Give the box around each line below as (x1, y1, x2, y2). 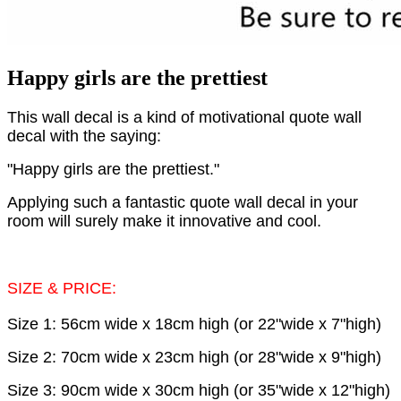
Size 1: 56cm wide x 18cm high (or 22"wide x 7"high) (7, 315, 381, 334)
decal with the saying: (7, 127, 161, 146)
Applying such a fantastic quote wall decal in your (7, 193, 358, 212)
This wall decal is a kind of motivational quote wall (7, 108, 362, 127)
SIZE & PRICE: (7, 279, 121, 298)
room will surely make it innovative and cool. (7, 212, 321, 231)
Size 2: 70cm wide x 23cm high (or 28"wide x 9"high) (7, 348, 381, 367)
